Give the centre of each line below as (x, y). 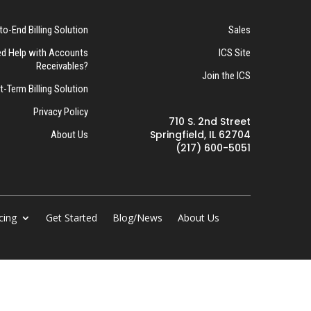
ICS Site (235, 53)
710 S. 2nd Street (210, 121)
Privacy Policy (61, 112)
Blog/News (137, 218)
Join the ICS (226, 76)
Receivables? (62, 66)
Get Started (71, 218)
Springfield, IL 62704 (200, 135)
